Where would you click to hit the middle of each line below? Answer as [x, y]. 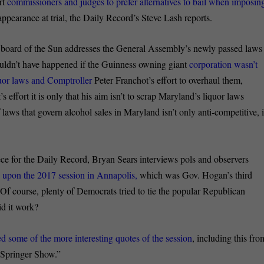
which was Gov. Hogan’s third [196, 174]
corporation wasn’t [224, 64]
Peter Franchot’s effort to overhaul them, [169, 80]
